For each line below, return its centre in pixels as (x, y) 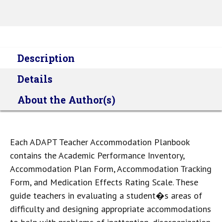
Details (35, 79)
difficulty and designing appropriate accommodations (111, 209)
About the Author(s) (66, 100)
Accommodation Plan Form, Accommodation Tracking (111, 169)
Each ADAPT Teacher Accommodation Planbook (100, 142)
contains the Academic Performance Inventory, (97, 156)
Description (46, 58)
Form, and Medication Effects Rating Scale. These (104, 182)
